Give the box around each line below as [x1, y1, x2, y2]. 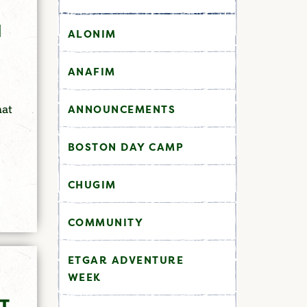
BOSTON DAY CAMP [67, 139, 184, 154]
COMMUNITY [67, 214, 143, 230]
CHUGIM [67, 177, 116, 192]
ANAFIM [67, 64, 116, 79]
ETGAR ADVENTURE [67, 252, 184, 267]
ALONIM [67, 26, 116, 41]
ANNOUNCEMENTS [67, 101, 175, 116]
